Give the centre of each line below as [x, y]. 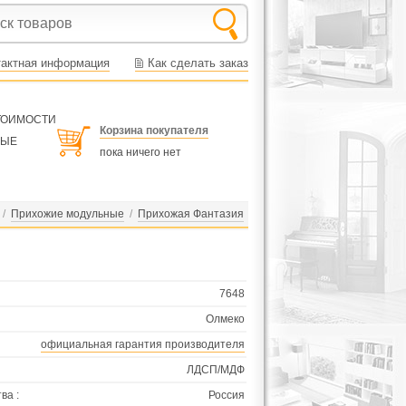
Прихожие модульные [68, 214]
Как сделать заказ [198, 63]
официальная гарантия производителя [143, 344]
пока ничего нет [140, 152]
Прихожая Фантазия [191, 214]
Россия [227, 395]
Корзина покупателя [154, 130]
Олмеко [225, 319]
